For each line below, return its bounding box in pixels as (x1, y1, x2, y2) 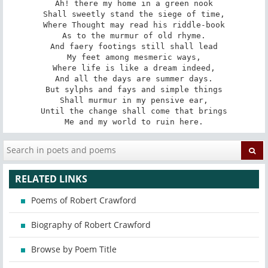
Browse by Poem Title (31, 243, 117, 255)
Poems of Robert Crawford (31, 194, 136, 206)
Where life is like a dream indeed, (53, 63, 215, 72)
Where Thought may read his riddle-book (43, 20, 225, 29)
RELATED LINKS (15, 172, 87, 186)
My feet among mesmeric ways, (67, 52, 201, 62)
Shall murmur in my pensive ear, (60, 95, 208, 105)
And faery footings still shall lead (50, 41, 218, 51)
